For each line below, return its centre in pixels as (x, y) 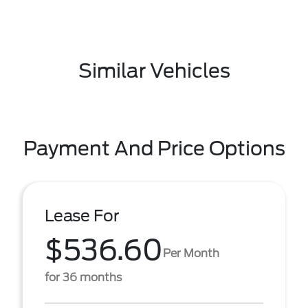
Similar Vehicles (154, 71)
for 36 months (83, 277)
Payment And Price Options (154, 148)
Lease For (82, 216)
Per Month (191, 253)
